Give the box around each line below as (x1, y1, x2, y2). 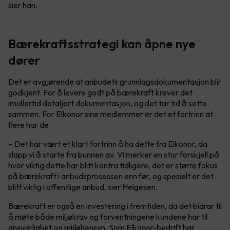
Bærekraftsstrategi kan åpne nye (8, 35, 196, 51)
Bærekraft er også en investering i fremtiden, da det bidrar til (8, 200, 222, 211)
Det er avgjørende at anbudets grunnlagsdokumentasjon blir (8, 76, 221, 87)
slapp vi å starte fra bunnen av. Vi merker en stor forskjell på (8, 149, 219, 160)
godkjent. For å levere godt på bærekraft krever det (8, 87, 193, 98)
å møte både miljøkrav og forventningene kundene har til (8, 211, 207, 222)
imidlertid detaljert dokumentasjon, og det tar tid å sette (8, 98, 207, 108)
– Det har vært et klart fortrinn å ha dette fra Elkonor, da (8, 138, 207, 149)
